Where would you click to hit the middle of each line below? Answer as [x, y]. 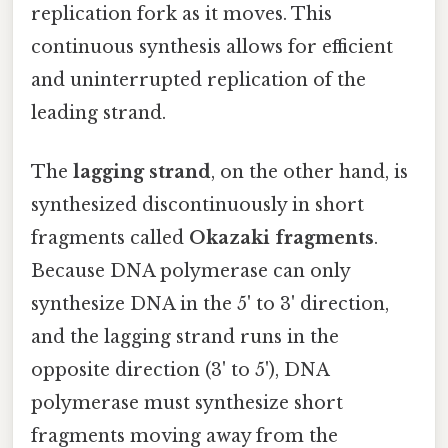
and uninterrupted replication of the [198, 79]
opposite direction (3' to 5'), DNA [180, 369]
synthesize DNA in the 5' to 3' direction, [210, 303]
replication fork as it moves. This [181, 13]
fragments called [110, 237]
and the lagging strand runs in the [185, 336]
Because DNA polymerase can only [190, 270]
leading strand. [98, 112]
